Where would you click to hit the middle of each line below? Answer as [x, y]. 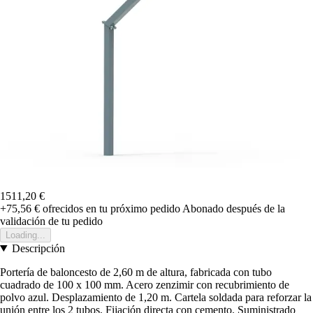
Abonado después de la [234, 208]
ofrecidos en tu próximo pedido [110, 208]
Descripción [38, 248]
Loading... [26, 235]
